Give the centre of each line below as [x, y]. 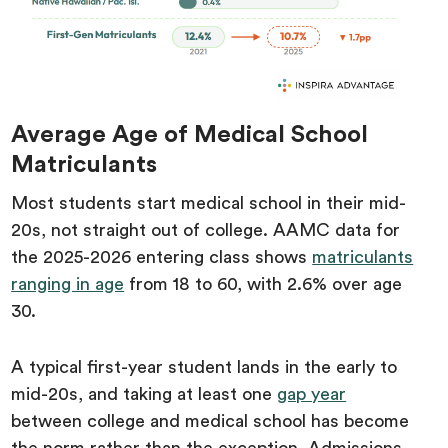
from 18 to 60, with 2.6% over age [263, 284]
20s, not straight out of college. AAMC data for [206, 230]
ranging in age [68, 284]
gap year [312, 394]
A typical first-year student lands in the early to [204, 367]
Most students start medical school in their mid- [209, 203]
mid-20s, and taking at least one [144, 394]
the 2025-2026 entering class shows [162, 257]
